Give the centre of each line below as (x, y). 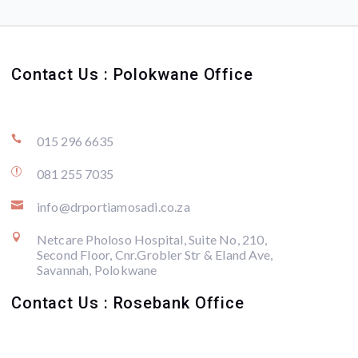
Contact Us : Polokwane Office (132, 75)
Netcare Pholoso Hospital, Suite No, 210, (151, 240)
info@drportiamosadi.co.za (113, 207)
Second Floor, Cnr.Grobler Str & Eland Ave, (155, 255)
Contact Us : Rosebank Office (128, 303)
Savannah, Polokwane (97, 270)
